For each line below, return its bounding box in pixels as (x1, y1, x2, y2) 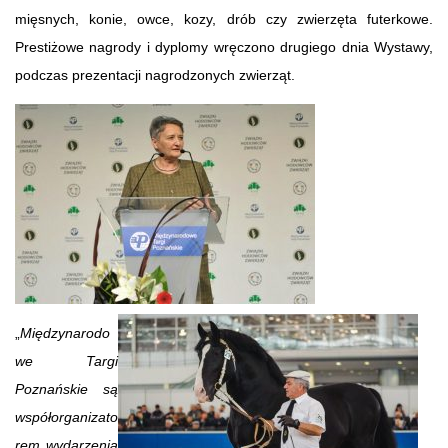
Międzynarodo (20, 324, 110, 341)
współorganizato (15, 408, 118, 425)
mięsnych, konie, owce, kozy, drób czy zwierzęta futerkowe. (15, 10, 433, 27)
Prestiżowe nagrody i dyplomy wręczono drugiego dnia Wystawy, (15, 38, 433, 55)
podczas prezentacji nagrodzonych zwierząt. (15, 66, 295, 83)
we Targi (15, 352, 118, 369)
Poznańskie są (15, 380, 118, 397)
